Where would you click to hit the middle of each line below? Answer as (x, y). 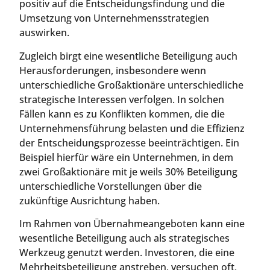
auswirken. (44, 33)
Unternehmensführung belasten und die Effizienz (132, 128)
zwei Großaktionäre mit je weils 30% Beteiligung (128, 171)
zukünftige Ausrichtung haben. (89, 200)
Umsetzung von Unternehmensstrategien (114, 18)
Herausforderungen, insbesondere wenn (113, 70)
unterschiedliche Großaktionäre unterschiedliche (131, 85)
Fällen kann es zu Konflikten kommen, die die (122, 114)
